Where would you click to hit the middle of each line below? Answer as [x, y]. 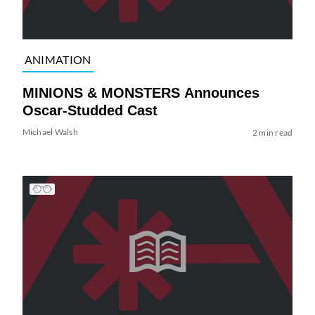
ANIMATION [58, 60]
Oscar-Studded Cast [90, 110]
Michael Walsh [50, 131]
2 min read [272, 132]
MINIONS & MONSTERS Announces [141, 92]
